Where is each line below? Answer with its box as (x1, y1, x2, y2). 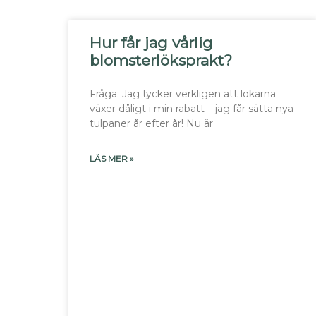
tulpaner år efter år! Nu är (90, 116, 213, 130)
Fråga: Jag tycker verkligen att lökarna (90, 87, 276, 100)
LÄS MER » (90, 152, 134, 164)
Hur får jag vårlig (90, 33, 213, 51)
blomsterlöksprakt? (90, 51, 232, 69)
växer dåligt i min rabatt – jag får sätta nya (90, 102, 293, 115)
